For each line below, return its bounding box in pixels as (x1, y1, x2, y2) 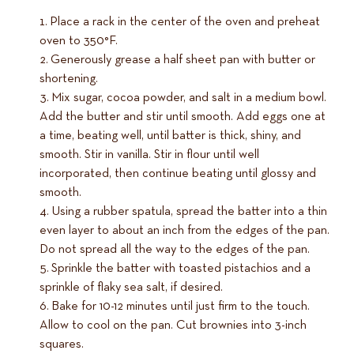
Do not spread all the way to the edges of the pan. (40, 243, 310, 256)
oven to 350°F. (40, 35, 118, 47)
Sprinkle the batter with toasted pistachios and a (51, 262, 311, 275)
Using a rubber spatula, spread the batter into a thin (51, 205, 327, 218)
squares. (40, 338, 86, 351)
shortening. (40, 73, 100, 85)
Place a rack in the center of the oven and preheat (50, 16, 320, 28)
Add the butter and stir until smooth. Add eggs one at (40, 111, 326, 123)
